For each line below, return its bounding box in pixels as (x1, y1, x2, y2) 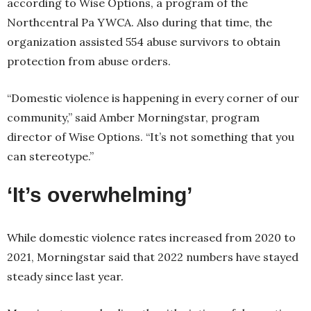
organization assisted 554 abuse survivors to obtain (7, 35, 280, 49)
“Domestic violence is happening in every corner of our (7, 91, 299, 105)
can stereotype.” (7, 149, 96, 163)
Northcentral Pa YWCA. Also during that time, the (7, 15, 272, 29)
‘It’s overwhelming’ (7, 183, 192, 206)
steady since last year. (7, 269, 126, 283)
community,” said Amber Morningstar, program (7, 110, 260, 124)
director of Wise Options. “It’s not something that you (7, 130, 294, 144)
